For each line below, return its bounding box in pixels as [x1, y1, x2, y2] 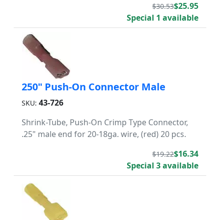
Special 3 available [127, 160, 198, 171]
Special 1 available [127, 12, 198, 23]
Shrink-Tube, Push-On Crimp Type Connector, [22, 117, 188, 128]
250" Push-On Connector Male [22, 80, 165, 93]
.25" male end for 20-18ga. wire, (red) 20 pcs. [22, 129, 186, 139]
